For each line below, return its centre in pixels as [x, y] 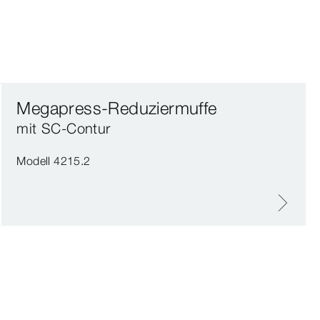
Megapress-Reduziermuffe [117, 108]
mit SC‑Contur [64, 128]
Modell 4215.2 [54, 161]
